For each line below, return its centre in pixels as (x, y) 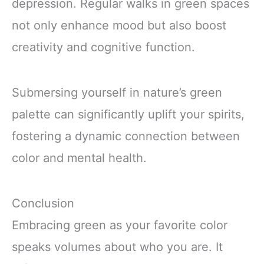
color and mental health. (79, 158)
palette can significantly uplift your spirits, (128, 114)
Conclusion (43, 204)
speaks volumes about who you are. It (117, 247)
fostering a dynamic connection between (126, 136)
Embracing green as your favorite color (120, 225)
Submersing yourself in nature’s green (117, 92)
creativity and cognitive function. (103, 47)
